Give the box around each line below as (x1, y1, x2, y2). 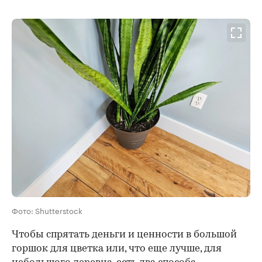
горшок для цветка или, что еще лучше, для (12, 244, 222, 254)
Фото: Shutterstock (12, 204, 82, 216)
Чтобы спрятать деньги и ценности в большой (12, 230, 237, 240)
